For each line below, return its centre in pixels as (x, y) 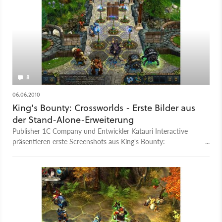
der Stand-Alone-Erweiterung (73, 120)
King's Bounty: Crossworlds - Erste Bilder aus (104, 108)
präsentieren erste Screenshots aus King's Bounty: (89, 141)
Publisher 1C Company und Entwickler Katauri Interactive (100, 131)
